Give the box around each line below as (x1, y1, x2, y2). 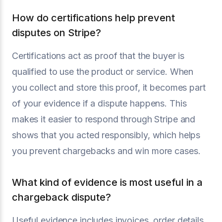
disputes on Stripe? (12, 27, 101, 39)
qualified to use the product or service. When (12, 66, 194, 77)
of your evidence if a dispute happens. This (12, 98, 187, 109)
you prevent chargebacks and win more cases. (12, 146, 201, 156)
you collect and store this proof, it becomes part (12, 82, 206, 93)
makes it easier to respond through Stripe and (12, 114, 196, 124)
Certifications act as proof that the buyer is (12, 51, 185, 61)
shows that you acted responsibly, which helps (12, 130, 201, 140)
